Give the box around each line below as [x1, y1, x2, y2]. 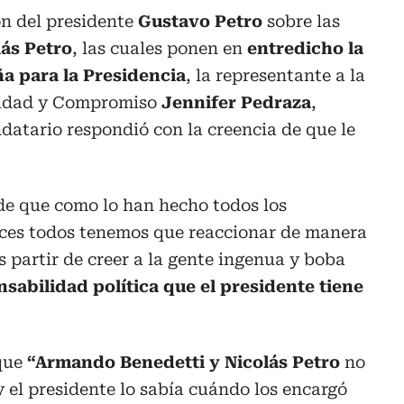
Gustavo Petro [133, 12, 262, 32]
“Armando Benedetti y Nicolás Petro [27, 353, 340, 372]
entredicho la [247, 39, 363, 59]
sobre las [262, 12, 340, 32]
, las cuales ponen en [72, 39, 247, 59]
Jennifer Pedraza [157, 93, 311, 113]
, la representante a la [186, 66, 365, 86]
